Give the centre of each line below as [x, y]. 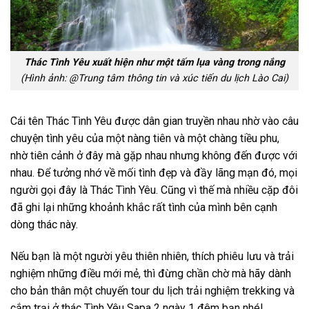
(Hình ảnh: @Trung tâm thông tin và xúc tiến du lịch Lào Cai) [154, 79]
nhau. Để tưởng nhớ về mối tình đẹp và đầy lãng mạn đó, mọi [154, 173]
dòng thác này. [44, 225]
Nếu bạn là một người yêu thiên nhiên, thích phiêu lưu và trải [152, 256]
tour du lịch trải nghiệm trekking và [213, 291]
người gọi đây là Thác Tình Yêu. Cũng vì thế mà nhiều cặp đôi [154, 190]
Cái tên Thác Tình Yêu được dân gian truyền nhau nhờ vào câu [154, 121]
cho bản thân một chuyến [71, 291]
